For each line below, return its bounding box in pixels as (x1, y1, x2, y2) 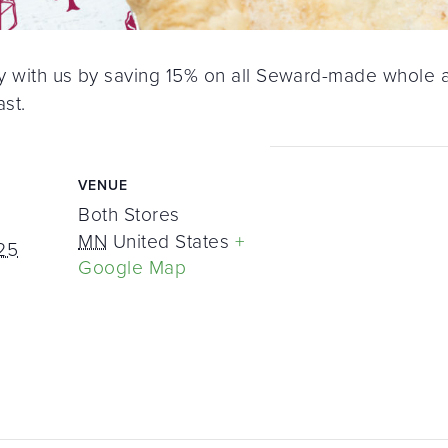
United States (112, 226, 230, 256)
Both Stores (78, 199, 180, 229)
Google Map (78, 252, 187, 282)
